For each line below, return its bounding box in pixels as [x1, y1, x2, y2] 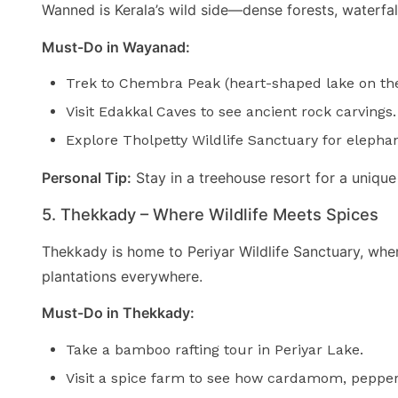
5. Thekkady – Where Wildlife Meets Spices [42, 203, 378, 224]
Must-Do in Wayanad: [42, 37, 190, 56]
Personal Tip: [42, 169, 131, 187]
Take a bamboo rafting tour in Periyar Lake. [66, 340, 364, 358]
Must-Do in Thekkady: [42, 304, 195, 322]
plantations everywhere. [42, 267, 203, 285]
